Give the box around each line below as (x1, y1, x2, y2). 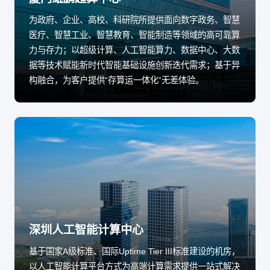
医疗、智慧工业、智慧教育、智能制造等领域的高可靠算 (29, 30, 240, 40)
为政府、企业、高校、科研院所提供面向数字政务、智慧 (29, 15, 240, 25)
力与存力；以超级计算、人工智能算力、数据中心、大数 (29, 45, 240, 55)
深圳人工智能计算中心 (29, 224, 143, 237)
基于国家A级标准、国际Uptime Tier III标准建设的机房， (29, 246, 240, 257)
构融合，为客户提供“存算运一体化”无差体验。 (29, 75, 204, 86)
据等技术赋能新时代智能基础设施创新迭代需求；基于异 (29, 60, 240, 71)
